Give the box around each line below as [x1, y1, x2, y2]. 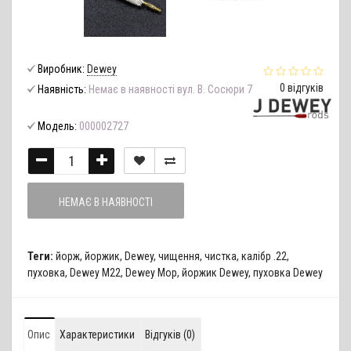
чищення [158, 249, 200, 262]
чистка [204, 249, 237, 262]
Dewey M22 [70, 266, 121, 279]
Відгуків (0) [145, 327, 195, 341]
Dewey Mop [125, 266, 177, 279]
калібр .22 [241, 249, 287, 262]
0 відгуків [280, 81, 324, 94]
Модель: [38, 119, 77, 132]
